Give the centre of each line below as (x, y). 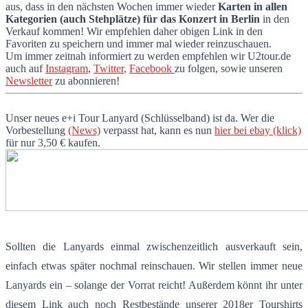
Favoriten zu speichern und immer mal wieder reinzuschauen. (139, 44)
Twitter (109, 69)
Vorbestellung (37, 131)
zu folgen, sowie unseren (229, 69)
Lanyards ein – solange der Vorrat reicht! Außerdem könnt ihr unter (154, 285)
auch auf (25, 69)
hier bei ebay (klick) (258, 131)
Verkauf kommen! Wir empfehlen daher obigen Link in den (134, 32)
